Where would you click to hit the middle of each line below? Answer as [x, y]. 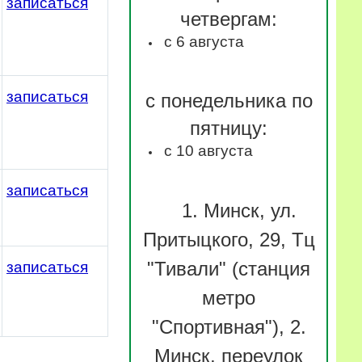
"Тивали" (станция [229, 268]
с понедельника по [229, 100]
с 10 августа [208, 150]
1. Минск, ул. [239, 210]
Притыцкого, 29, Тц [229, 239]
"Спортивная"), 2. [229, 326]
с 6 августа [204, 41]
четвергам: [229, 19]
